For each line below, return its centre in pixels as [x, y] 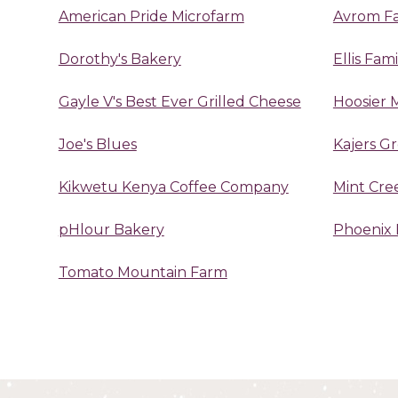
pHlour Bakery [111, 229]
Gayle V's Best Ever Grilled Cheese [179, 101]
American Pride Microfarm [151, 16]
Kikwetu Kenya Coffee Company [173, 187]
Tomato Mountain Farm [143, 272]
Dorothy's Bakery [119, 59]
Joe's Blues [97, 144]
